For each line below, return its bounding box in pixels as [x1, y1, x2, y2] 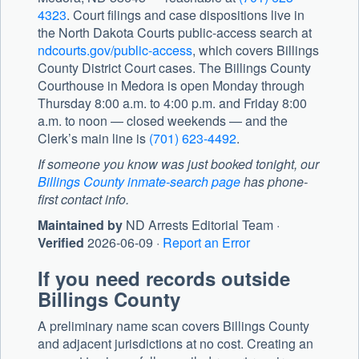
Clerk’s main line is [38, 129, 149, 148]
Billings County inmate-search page [38, 172, 240, 192]
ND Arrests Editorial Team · [123, 216, 280, 235]
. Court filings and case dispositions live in [67, 6, 305, 25]
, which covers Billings [192, 41, 319, 60]
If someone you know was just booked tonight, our [38, 155, 319, 174]
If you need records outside [38, 264, 290, 292]
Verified [38, 233, 84, 252]
